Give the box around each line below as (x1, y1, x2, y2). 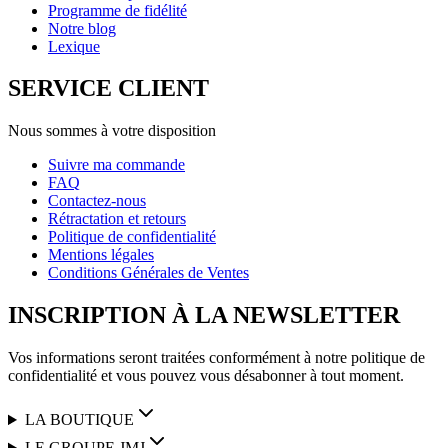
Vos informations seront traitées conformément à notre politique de (8, 349, 425, 367)
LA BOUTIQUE (24, 411, 134, 429)
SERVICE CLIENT (8, 75, 209, 102)
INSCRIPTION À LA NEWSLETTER (8, 302, 400, 329)
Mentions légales (48, 246, 154, 264)
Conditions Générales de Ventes (48, 264, 249, 282)
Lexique (48, 37, 100, 55)
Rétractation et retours (48, 210, 186, 228)
